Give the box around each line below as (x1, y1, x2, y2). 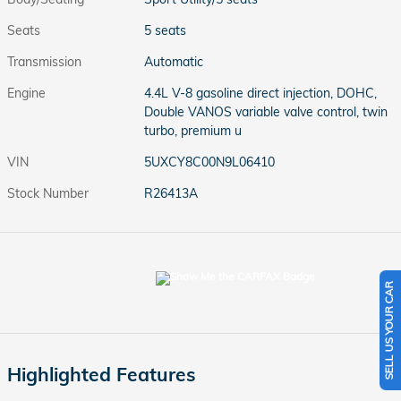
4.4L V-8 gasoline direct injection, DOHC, (144, 85, 378, 101)
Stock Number (7, 185, 89, 201)
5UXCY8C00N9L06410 (144, 154, 276, 170)
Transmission (7, 54, 81, 70)
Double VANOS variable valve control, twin (144, 104, 388, 120)
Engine (7, 85, 46, 101)
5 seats (144, 22, 187, 38)
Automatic (144, 54, 204, 70)
